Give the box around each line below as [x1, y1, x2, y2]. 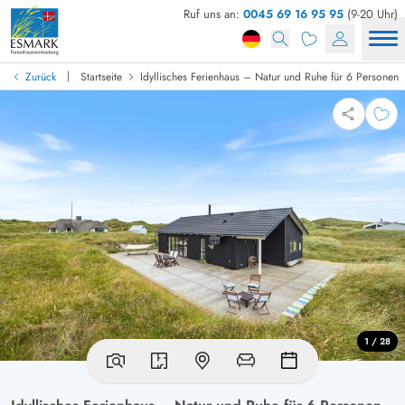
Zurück [25, 68, 56, 85]
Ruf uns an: [184, 5, 243, 23]
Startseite [80, 68, 122, 85]
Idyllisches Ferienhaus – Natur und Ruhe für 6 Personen [140, 68, 399, 85]
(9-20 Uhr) [344, 5, 398, 23]
